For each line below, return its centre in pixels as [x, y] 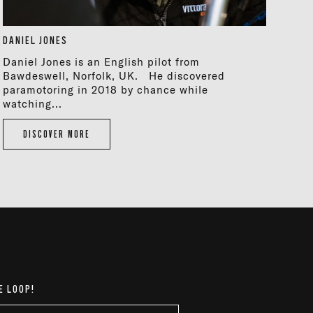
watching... [33, 104]
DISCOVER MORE [57, 134]
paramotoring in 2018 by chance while [106, 90]
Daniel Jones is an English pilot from [102, 62]
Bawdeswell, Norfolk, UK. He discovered [114, 76]
